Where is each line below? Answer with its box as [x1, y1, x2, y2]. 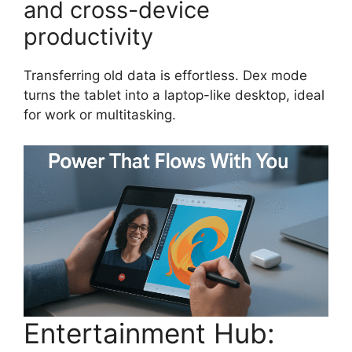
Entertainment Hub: [24, 317, 275, 350]
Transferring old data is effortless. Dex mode [24, 68, 307, 84]
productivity [24, 23, 153, 51]
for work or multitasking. [24, 107, 176, 123]
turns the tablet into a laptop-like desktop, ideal [24, 87, 324, 104]
